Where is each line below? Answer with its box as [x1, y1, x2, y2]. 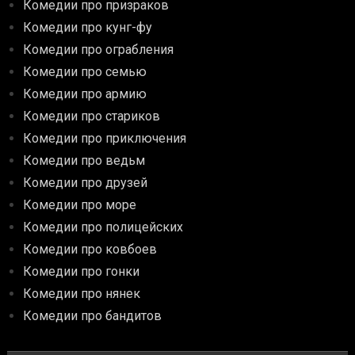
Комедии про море [23, 197, 137, 212]
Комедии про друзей [23, 174, 148, 190]
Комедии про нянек [23, 285, 141, 301]
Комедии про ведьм [23, 152, 146, 168]
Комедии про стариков [23, 108, 161, 124]
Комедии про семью [23, 63, 147, 79]
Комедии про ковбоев [23, 241, 158, 257]
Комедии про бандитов [23, 307, 162, 323]
